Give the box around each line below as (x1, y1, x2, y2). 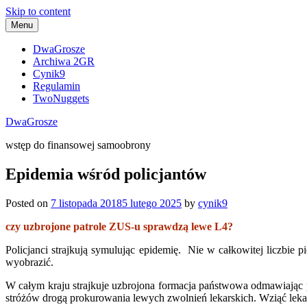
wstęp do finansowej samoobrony (5, 139, 151, 151)
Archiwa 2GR (33, 56, 95, 67)
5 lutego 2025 (122, 197, 182, 209)
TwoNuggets (33, 93, 89, 104)
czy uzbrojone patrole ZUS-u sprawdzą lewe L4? (5, 220, 233, 232)
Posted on (5, 197, 51, 209)
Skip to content (5, 5, 71, 17)
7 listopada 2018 (51, 197, 122, 209)
